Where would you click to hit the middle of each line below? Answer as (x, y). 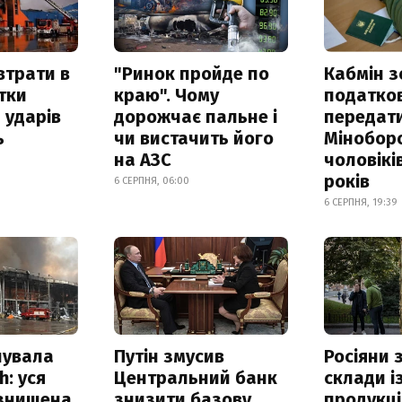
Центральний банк (195, 378)
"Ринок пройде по (191, 74)
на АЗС (142, 160)
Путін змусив (169, 357)
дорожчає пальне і (195, 117)
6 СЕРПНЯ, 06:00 (151, 181)
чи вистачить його (193, 139)
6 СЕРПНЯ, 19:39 (361, 203)
